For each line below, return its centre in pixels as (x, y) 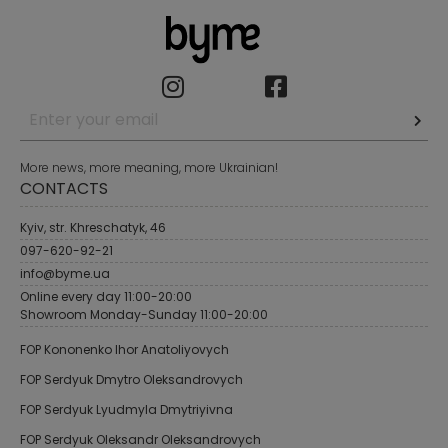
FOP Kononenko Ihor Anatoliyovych (124, 350)
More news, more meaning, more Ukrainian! (149, 168)
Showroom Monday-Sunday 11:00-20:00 (144, 315)
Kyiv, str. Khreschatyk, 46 (93, 228)
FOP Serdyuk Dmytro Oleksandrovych (131, 380)
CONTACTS (64, 189)
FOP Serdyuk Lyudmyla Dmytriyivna (126, 410)
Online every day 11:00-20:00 (106, 297)
